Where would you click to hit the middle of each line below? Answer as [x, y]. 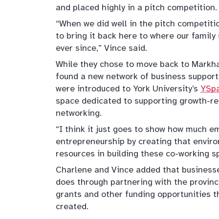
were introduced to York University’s [128, 89]
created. [72, 207]
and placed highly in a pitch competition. [136, 8]
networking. [79, 113]
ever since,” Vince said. [101, 48]
